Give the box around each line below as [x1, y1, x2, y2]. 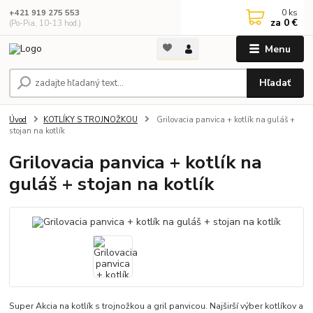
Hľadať [259, 76, 291, 89]
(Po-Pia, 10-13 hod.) [9, 17, 82, 29]
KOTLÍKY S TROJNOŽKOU [43, 114, 138, 125]
